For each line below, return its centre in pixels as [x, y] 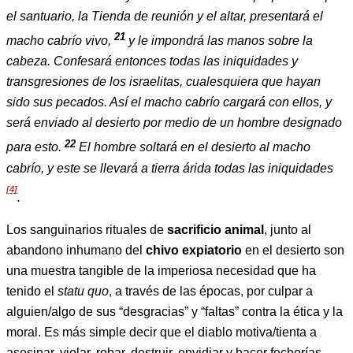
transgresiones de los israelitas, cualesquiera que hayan [163, 82]
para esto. [35, 147]
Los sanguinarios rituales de [87, 230]
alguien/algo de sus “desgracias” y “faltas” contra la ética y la [175, 312]
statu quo [83, 292]
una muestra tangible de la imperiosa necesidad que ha [161, 271]
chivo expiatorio [195, 251]
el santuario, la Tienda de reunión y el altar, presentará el [165, 16]
